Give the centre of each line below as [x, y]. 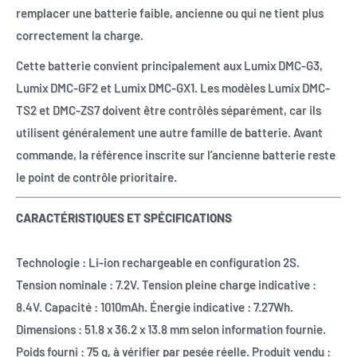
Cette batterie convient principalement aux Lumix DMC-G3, [169, 66]
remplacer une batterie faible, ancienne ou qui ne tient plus [170, 12]
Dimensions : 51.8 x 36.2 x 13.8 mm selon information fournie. [171, 330]
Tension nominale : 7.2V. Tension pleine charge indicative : [166, 285]
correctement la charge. [80, 35]
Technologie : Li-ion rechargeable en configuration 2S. [158, 263]
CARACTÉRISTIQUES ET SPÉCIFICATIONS [124, 218]
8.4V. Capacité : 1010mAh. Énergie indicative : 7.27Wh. [155, 307]
